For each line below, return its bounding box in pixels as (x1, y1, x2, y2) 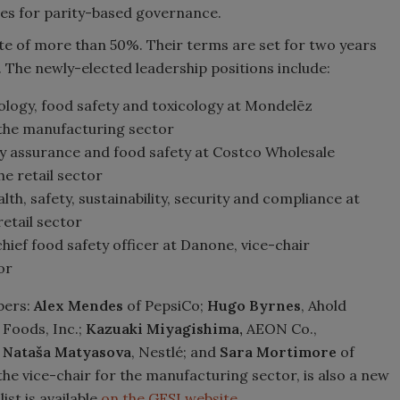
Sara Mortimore (220, 342, 337, 361)
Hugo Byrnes (207, 296, 301, 314)
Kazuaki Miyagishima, (86, 319, 243, 337)
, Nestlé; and (131, 342, 220, 361)
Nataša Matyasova (3, 342, 131, 361)
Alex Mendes (34, 296, 123, 314)
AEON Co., (243, 319, 317, 337)
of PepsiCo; (123, 296, 207, 314)
